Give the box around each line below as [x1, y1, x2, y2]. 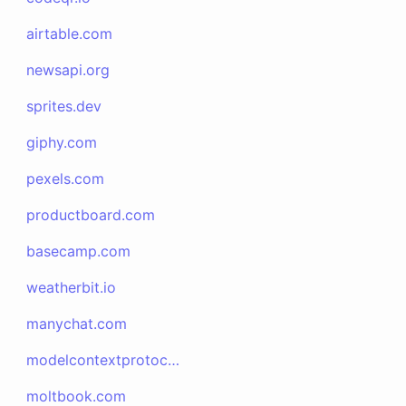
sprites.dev [26, 97, 102, 115]
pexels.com [26, 169, 105, 188]
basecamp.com [26, 242, 131, 260]
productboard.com [26, 206, 156, 224]
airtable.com [26, 24, 113, 43]
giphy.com [26, 133, 98, 151]
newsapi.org [26, 61, 111, 79]
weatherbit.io [26, 278, 117, 296]
